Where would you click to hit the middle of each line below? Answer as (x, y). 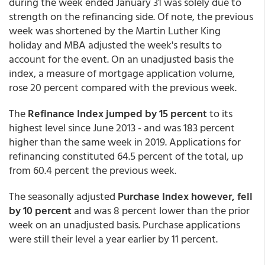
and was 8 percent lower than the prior (161, 210)
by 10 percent (40, 210)
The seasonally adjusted (63, 196)
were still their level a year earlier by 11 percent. (113, 239)
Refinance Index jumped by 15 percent (116, 113)
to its (220, 113)
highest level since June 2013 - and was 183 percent (122, 127)
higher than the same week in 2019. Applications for (125, 142)
